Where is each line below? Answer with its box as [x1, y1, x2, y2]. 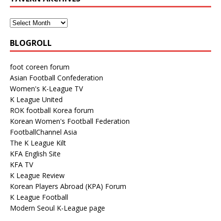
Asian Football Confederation [10, 73, 103, 82]
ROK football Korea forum [10, 105, 94, 115]
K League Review [10, 170, 65, 180]
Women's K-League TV [10, 83, 83, 93]
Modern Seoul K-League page [10, 203, 105, 213]
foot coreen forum [10, 62, 70, 72]
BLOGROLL [10, 37, 52, 48]
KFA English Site [10, 148, 61, 158]
